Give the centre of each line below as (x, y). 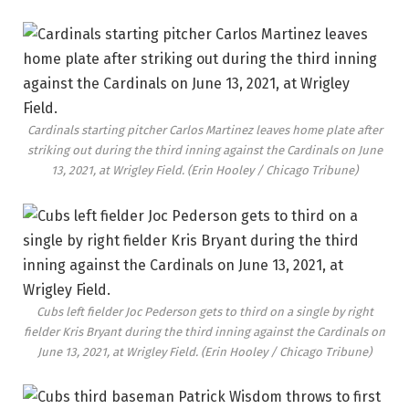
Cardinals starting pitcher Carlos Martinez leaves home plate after (204, 130)
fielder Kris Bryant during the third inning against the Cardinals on (204, 331)
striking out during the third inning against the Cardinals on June (204, 150)
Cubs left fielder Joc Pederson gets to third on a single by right (204, 311)
